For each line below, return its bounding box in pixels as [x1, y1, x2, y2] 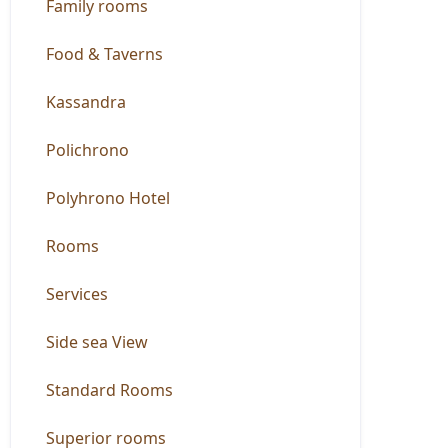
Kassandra [46, 91, 127, 113]
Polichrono [46, 139, 130, 161]
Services [46, 283, 109, 305]
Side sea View [46, 331, 149, 353]
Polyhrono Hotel [46, 187, 171, 209]
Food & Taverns [46, 43, 164, 65]
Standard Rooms [46, 379, 174, 401]
